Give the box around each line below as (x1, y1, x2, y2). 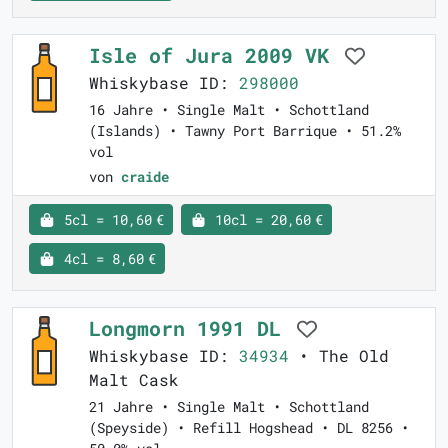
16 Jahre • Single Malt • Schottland (89, 100, 369, 120)
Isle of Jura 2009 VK (89, 42, 341, 69)
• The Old (289, 345, 389, 367)
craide (121, 167, 169, 187)
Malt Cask (89, 369, 179, 391)
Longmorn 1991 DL (89, 315, 293, 342)
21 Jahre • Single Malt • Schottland (89, 397, 369, 417)
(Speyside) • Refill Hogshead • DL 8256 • (89, 418, 409, 438)
